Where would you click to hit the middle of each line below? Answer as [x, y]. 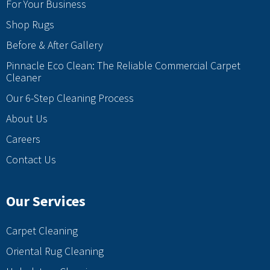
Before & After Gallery [55, 45]
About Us [27, 119]
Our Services [46, 201]
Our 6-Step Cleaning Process [70, 98]
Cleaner [24, 78]
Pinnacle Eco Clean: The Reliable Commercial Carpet [123, 66]
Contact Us [31, 160]
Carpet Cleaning [42, 231]
